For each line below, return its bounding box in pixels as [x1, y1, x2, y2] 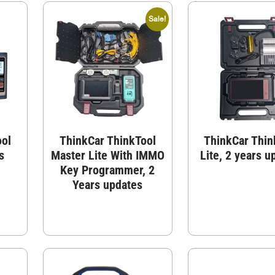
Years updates [72, 177, 143, 192]
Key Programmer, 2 [60, 162, 155, 177]
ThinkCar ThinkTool [59, 133, 156, 148]
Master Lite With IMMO [50, 147, 165, 163]
